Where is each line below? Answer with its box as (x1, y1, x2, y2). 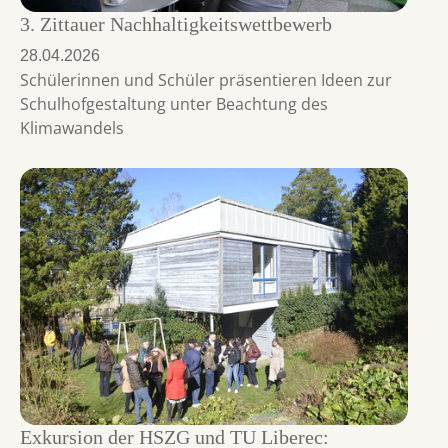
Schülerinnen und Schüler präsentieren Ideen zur (20, 69, 392, 92)
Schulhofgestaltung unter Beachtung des (20, 93, 328, 116)
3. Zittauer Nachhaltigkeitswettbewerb (20, 13, 332, 36)
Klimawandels (20, 117, 124, 140)
